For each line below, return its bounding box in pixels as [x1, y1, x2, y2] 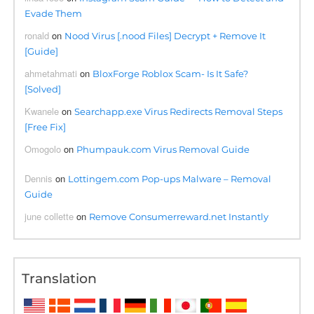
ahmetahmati [25, 66, 78, 80]
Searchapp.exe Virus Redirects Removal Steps [74, 105, 283, 117]
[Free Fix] [25, 121, 67, 132]
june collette [25, 209, 74, 223]
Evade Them [25, 7, 83, 19]
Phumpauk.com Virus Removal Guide [76, 143, 250, 155]
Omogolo [25, 142, 62, 156]
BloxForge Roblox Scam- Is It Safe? [93, 67, 249, 79]
